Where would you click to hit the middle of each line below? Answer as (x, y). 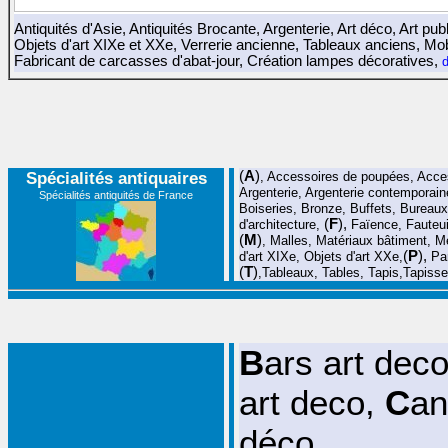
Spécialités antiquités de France (116, 195)
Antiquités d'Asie (68, 29)
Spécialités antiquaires (116, 178)
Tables (341, 272)
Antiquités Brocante (192, 29)
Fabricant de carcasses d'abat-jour (126, 61)
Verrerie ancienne (238, 45)
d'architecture (277, 224)
